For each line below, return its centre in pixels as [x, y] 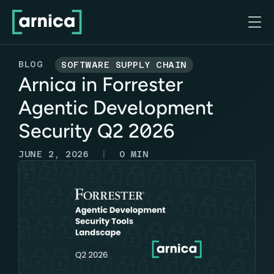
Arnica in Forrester [101, 84]
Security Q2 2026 [96, 131]
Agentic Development [116, 107]
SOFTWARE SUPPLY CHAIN [124, 65]
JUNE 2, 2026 [54, 154]
